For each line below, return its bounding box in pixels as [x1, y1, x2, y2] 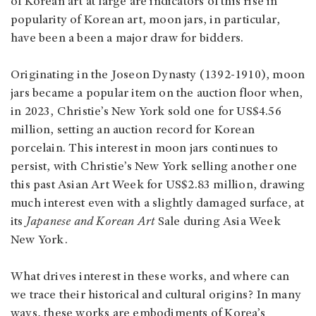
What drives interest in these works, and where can [11, 270, 290, 284]
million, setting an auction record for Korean [11, 123, 255, 137]
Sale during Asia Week [154, 215, 281, 229]
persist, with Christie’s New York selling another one [11, 160, 298, 174]
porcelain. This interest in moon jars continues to [11, 142, 279, 155]
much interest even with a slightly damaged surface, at [11, 197, 304, 210]
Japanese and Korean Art [25, 215, 155, 229]
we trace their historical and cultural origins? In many [11, 288, 302, 302]
